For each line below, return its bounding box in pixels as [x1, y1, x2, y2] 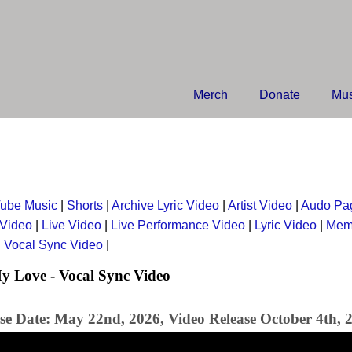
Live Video [42, 218, 101, 232]
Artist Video [228, 199, 292, 212]
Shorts [67, 199, 103, 212]
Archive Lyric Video [112, 199, 219, 212]
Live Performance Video [111, 218, 245, 232]
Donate [259, 88, 300, 101]
